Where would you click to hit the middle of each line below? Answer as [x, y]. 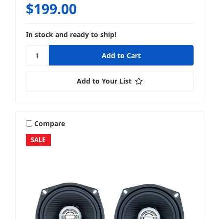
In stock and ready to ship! [71, 35]
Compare [50, 123]
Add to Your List [104, 81]
